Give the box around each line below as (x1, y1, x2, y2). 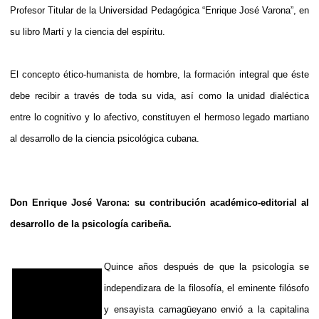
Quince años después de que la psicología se (104, 261, 309, 272)
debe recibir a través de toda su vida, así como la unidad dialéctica (10, 90, 309, 101)
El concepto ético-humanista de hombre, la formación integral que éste (10, 68, 309, 80)
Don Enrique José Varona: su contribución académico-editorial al (10, 197, 309, 208)
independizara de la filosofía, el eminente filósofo (104, 282, 309, 293)
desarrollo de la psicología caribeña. (10, 218, 172, 229)
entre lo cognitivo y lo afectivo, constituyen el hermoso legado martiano (10, 111, 309, 122)
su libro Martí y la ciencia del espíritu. (10, 26, 165, 37)
